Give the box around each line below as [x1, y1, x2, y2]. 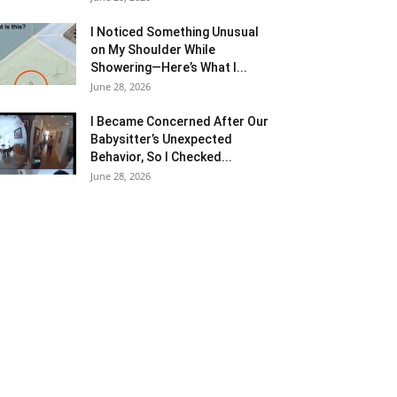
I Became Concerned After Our [90, 113, 269, 128]
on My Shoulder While [90, 42, 215, 57]
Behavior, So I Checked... [90, 149, 232, 164]
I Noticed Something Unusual [90, 24, 259, 39]
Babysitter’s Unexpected [90, 131, 232, 146]
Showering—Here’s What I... [90, 59, 247, 74]
